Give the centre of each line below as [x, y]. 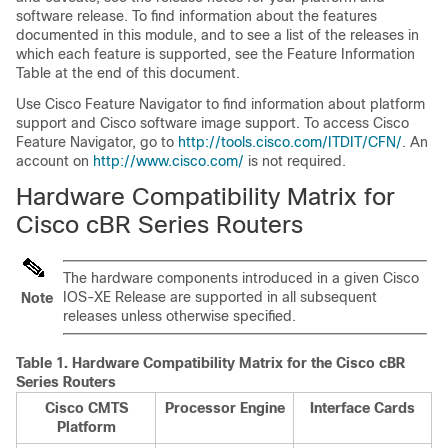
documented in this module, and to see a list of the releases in [217, 35]
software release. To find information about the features [196, 16]
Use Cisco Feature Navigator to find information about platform [220, 104]
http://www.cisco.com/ [168, 161]
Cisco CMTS [86, 408]
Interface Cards [362, 408]
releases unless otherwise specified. [179, 316]
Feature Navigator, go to [97, 142]
